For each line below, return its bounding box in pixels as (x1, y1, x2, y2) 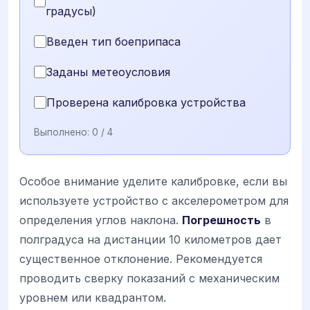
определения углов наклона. (19, 212, 182, 227)
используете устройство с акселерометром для (19, 193, 289, 208)
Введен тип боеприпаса (46, 34, 181, 48)
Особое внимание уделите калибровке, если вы (19, 174, 287, 188)
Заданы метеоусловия (46, 64, 170, 79)
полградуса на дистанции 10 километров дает (19, 232, 282, 246)
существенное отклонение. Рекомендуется (19, 251, 262, 266)
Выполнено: (34, 126, 92, 138)
